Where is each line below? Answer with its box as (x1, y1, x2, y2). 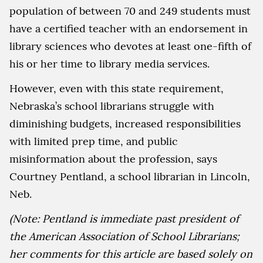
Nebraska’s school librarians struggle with (9, 99, 214, 113)
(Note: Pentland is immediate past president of (9, 212, 239, 226)
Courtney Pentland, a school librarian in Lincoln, (9, 170, 250, 184)
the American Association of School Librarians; (9, 230, 240, 244)
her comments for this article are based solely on (9, 247, 252, 261)
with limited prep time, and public (9, 134, 178, 149)
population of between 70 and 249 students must (9, 4, 251, 18)
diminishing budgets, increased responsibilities (9, 117, 241, 131)
